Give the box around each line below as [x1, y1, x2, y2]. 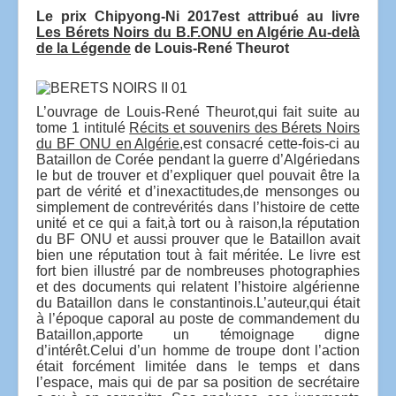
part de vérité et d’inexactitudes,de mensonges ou [36, 183, 360, 199]
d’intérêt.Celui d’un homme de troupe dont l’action [36, 342, 360, 358]
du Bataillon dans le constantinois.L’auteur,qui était [36, 294, 360, 310]
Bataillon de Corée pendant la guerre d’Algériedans [36, 151, 360, 167]
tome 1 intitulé [36, 119, 130, 135]
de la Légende [36, 40, 131, 56]
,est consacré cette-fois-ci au [179, 135, 361, 151]
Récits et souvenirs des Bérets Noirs [129, 119, 360, 135]
